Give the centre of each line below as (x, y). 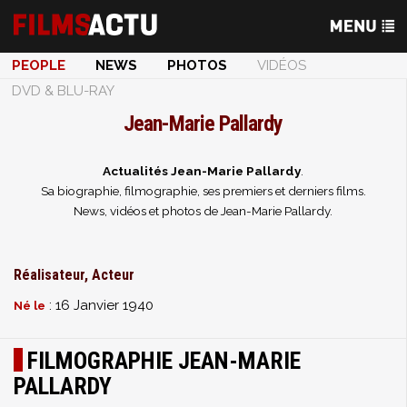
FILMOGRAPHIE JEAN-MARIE (164, 361)
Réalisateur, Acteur (74, 275)
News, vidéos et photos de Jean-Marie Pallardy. (203, 211)
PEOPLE (39, 65)
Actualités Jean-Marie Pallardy (202, 171)
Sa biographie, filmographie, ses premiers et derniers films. (203, 191)
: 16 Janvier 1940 (99, 305)
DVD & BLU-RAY (63, 91)
